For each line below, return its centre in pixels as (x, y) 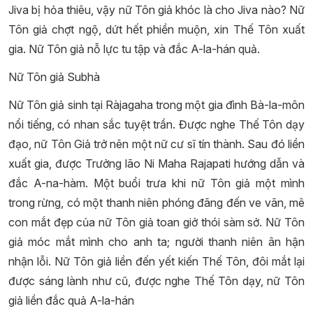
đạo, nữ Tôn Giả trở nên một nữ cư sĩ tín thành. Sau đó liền (156, 144)
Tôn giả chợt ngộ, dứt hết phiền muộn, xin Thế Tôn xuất (156, 29)
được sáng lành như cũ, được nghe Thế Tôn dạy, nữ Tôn (156, 281)
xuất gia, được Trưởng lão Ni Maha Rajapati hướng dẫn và (156, 163)
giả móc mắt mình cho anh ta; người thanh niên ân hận (156, 242)
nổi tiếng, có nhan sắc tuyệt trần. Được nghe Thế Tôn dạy (156, 124)
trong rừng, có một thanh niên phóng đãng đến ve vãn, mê (156, 203)
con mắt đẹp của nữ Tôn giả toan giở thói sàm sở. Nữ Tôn (156, 222)
